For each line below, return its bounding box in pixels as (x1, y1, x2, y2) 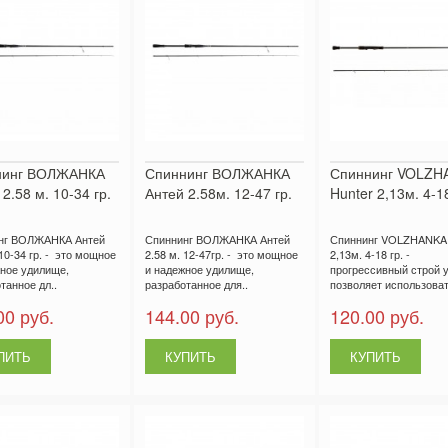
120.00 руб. (329, 303, 424, 330)
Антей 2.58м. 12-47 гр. (144, 183, 292, 204)
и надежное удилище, (144, 261, 254, 278)
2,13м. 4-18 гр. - (329, 246, 410, 263)
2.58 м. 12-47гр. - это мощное (144, 246, 298, 263)
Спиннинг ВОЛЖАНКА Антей (144, 231, 290, 248)
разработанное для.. (144, 276, 248, 293)
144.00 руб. (144, 303, 239, 330)
